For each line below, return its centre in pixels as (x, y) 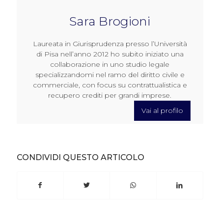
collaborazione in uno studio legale (110, 65)
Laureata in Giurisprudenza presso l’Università (110, 44)
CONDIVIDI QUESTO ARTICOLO (80, 158)
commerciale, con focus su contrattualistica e (110, 85)
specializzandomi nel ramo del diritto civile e (110, 75)
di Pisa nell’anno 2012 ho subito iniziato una (110, 54)
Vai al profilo (163, 111)
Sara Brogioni (110, 21)
